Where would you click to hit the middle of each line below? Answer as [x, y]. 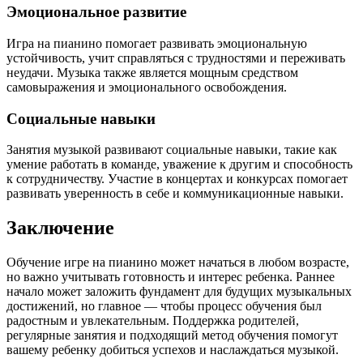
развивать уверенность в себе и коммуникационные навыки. [175, 194]
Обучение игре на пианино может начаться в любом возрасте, [178, 263]
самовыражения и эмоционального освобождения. [147, 87]
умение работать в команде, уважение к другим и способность [179, 164]
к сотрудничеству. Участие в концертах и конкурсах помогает [177, 179]
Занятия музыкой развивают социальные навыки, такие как [172, 150]
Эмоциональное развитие [96, 12]
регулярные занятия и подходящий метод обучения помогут [172, 335]
